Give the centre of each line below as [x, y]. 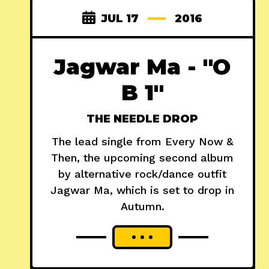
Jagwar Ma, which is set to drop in [143, 190]
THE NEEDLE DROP [143, 119]
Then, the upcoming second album [143, 158]
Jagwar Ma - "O [143, 67]
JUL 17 [120, 19]
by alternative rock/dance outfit [143, 174]
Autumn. [142, 207]
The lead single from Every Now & [142, 142]
